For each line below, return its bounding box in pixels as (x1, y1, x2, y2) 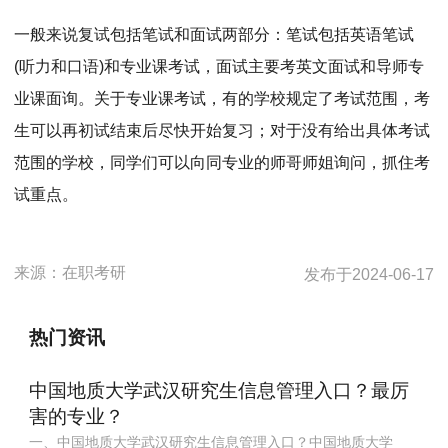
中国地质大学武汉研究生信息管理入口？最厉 (28, 379, 409, 401)
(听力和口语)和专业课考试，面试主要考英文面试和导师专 (14, 58, 425, 76)
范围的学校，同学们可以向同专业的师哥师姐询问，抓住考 (14, 154, 431, 172)
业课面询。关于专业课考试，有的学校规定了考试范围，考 (14, 90, 431, 108)
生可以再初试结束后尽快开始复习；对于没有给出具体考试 (14, 122, 431, 140)
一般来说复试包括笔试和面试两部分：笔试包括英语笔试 (14, 26, 415, 44)
